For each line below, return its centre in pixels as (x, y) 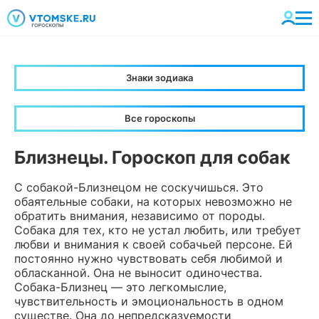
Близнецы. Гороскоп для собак (152, 157)
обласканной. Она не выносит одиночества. (138, 273)
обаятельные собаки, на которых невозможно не (153, 202)
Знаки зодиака (159, 78)
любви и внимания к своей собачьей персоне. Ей (153, 244)
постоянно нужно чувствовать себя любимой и (148, 258)
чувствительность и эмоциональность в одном (149, 301)
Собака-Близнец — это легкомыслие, (120, 287)
